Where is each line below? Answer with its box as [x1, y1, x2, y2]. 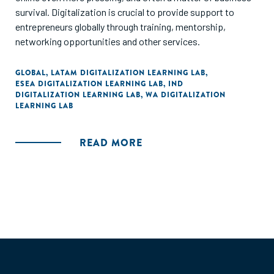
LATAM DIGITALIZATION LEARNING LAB [51, 67, 206, 78]
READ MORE [80, 136, 143, 150]
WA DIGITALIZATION [146, 89, 226, 100]
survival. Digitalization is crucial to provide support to [15, 6, 234, 18]
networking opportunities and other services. [15, 35, 200, 47]
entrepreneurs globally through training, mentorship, [15, 21, 226, 32]
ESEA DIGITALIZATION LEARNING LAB [15, 78, 163, 89]
